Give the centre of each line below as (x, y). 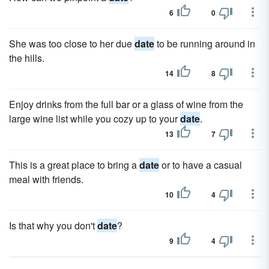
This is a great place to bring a (74, 165)
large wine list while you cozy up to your (95, 119)
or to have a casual (201, 165)
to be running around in (205, 44)
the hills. (27, 58)
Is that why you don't (53, 225)
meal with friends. (46, 179)
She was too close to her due (72, 44)
